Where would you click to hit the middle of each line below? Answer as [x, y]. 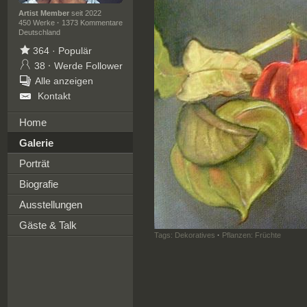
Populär [73, 51]
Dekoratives [195, 235]
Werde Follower [88, 66]
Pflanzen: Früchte [251, 235]
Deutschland [39, 32]
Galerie [36, 143]
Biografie [38, 184]
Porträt [34, 163]
